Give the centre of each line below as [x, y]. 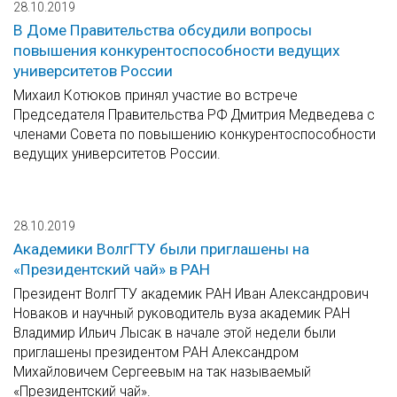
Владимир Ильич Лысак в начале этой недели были [175, 333]
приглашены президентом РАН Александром [156, 353]
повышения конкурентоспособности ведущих [177, 51]
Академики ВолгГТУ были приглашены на [161, 249]
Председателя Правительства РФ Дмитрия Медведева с [194, 115]
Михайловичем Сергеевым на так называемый [162, 372]
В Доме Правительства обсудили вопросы [163, 31]
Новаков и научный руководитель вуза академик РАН [182, 314]
